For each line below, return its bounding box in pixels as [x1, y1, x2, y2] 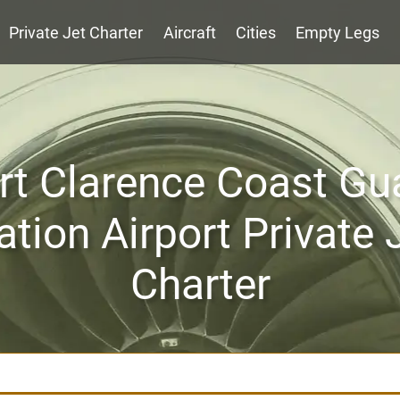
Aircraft [162, 23, 216, 42]
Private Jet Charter [9, 23, 144, 42]
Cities [236, 23, 276, 42]
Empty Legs [296, 23, 380, 42]
